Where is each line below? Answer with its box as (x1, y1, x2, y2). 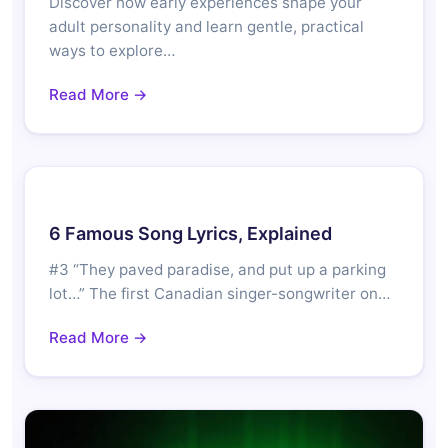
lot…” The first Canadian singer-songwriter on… (49, 284, 390, 304)
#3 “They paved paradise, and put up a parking (49, 260, 386, 280)
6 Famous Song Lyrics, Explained (49, 223, 332, 245)
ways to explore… (49, 41, 175, 61)
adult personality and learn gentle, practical (49, 17, 364, 37)
